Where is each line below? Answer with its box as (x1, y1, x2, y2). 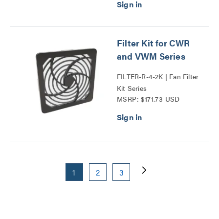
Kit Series (117, 83, 147, 93)
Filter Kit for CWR (117, 37, 190, 49)
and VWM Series (117, 50, 185, 62)
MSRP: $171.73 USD (117, 94, 180, 104)
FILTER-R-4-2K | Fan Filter (117, 71, 199, 81)
